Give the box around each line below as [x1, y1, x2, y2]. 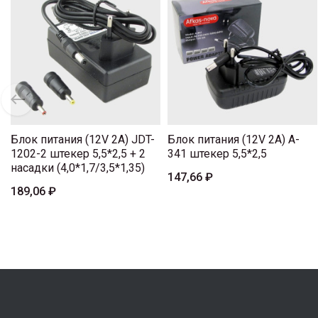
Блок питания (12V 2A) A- [168, 133, 300, 147]
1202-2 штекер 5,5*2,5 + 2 [11, 147, 146, 161]
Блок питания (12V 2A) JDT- [11, 133, 155, 147]
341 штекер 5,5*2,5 [168, 147, 267, 161]
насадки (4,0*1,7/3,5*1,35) [11, 161, 145, 175]
